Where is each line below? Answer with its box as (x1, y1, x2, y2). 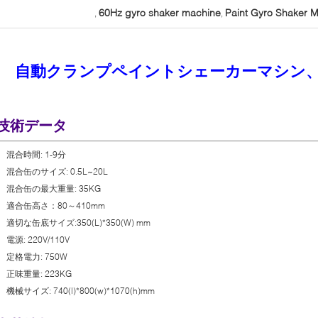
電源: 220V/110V (6, 234, 70, 245)
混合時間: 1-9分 (6, 149, 66, 160)
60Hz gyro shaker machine (99, 6, 221, 18)
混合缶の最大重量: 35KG (6, 183, 101, 194)
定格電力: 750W (6, 251, 67, 262)
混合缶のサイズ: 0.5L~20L (6, 166, 108, 177)
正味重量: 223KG (6, 268, 72, 279)
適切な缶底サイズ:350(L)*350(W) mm (6, 217, 150, 228)
